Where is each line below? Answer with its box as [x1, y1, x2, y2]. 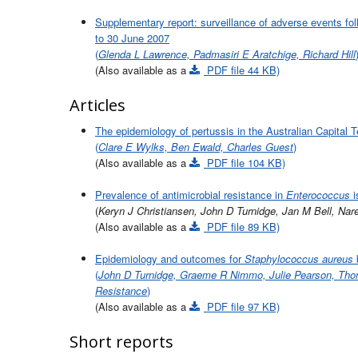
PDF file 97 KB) [204, 298, 280, 314]
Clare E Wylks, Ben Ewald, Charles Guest [98, 138, 293, 154]
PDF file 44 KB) [204, 62, 280, 78]
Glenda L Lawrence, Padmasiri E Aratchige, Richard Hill [98, 46, 356, 62]
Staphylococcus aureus [245, 250, 353, 266]
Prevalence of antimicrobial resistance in [95, 186, 286, 202]
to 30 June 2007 [95, 30, 169, 46]
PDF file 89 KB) [204, 218, 280, 234]
